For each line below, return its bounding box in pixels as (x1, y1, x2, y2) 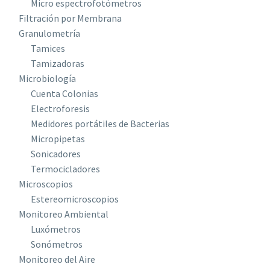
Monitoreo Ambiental (19, 208, 108, 220)
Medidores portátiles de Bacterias (31, 118, 169, 130)
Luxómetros (31, 223, 81, 235)
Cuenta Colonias (31, 87, 98, 99)
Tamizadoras (31, 57, 84, 69)
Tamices (31, 42, 65, 54)
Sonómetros (31, 238, 83, 250)
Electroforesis (31, 102, 90, 115)
